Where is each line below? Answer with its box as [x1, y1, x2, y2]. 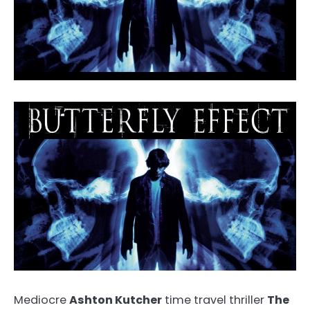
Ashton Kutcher [69, 292, 162, 309]
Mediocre [14, 292, 69, 309]
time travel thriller [162, 292, 267, 309]
